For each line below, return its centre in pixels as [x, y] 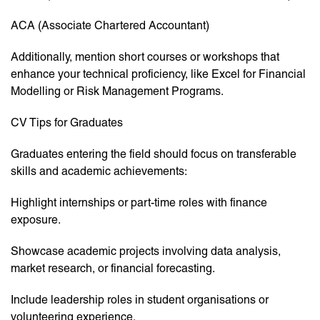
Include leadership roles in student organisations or [140, 300]
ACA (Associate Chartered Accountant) [110, 26]
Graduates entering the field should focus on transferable [154, 154]
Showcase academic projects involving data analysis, [146, 251]
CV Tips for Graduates [67, 123]
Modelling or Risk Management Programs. [117, 91]
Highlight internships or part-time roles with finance [139, 203]
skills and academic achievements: [99, 171]
